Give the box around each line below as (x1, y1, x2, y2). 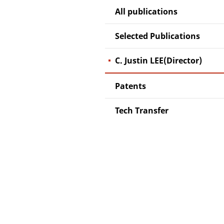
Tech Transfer (115, 105, 168, 116)
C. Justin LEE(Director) (115, 55, 202, 66)
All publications (115, 6, 177, 17)
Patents (115, 80, 146, 91)
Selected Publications (115, 30, 200, 41)
